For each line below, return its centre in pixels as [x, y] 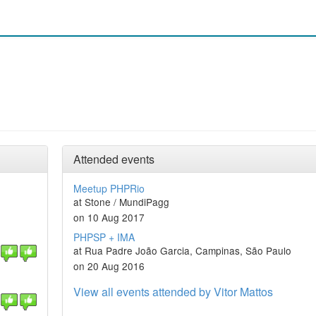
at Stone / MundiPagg [121, 202]
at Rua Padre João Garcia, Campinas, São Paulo [182, 250]
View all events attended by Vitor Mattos [173, 292]
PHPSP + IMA [104, 237]
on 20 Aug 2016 [109, 266]
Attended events [114, 159]
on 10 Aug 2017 [109, 217]
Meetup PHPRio [109, 188]
